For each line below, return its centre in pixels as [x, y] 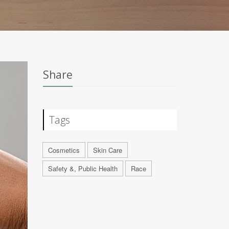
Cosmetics [64, 150]
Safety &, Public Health [83, 168]
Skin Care [107, 150]
